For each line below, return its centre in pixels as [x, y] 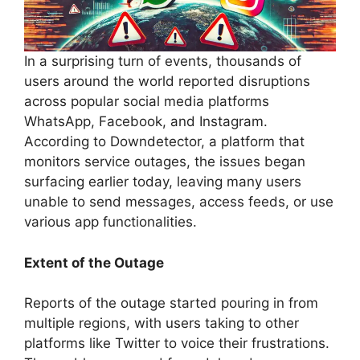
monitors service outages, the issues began [165, 162]
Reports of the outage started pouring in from [171, 303]
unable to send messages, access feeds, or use [179, 202]
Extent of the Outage [94, 262]
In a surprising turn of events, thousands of [163, 61]
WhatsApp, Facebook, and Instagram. [146, 122]
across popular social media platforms [147, 102]
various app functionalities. [110, 222]
